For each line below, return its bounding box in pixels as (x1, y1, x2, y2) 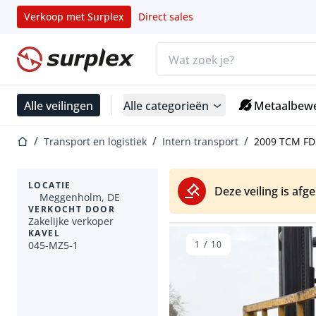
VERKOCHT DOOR (28, 203, 116, 216)
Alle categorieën (123, 97, 209, 113)
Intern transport (162, 135, 238, 149)
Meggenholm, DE (39, 190, 120, 205)
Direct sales (138, 10, 193, 23)
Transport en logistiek (44, 135, 147, 149)
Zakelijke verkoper (28, 214, 114, 229)
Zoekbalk (156, 42, 203, 57)
